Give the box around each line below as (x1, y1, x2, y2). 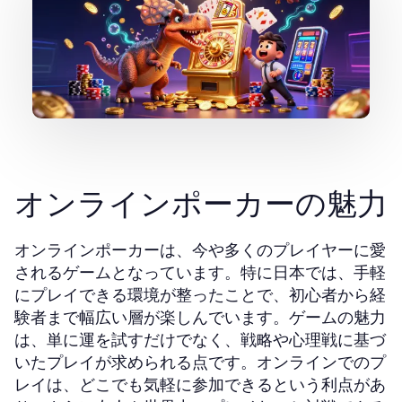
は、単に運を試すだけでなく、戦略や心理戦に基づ (14, 328, 386, 351)
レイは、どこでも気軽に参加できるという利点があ (14, 373, 386, 396)
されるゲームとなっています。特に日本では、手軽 (14, 261, 386, 284)
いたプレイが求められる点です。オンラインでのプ (14, 351, 386, 373)
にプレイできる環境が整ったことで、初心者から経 (14, 284, 386, 306)
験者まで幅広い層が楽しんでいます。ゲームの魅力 (14, 306, 386, 328)
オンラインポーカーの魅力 (14, 182, 388, 225)
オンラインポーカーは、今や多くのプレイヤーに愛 (14, 239, 386, 261)
